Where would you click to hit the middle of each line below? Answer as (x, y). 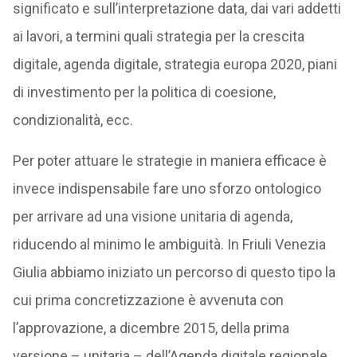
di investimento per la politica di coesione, (144, 92)
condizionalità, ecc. (73, 120)
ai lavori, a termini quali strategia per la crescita (158, 36)
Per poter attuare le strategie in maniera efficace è (169, 161)
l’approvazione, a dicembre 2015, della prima (151, 328)
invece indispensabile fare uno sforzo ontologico (167, 188)
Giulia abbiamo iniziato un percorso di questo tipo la (174, 272)
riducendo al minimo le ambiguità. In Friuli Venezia (169, 244)
